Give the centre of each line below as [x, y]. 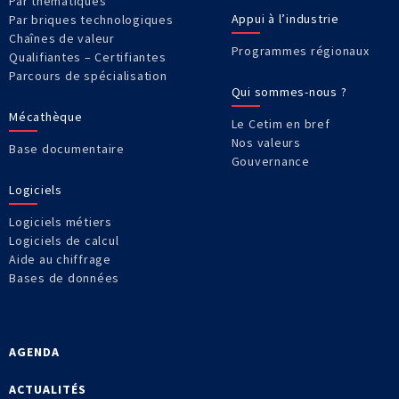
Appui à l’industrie [285, 19]
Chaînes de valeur [62, 39]
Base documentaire [67, 149]
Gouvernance [270, 162]
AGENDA [34, 352]
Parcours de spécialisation [88, 76]
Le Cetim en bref [281, 124]
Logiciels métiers [61, 222]
